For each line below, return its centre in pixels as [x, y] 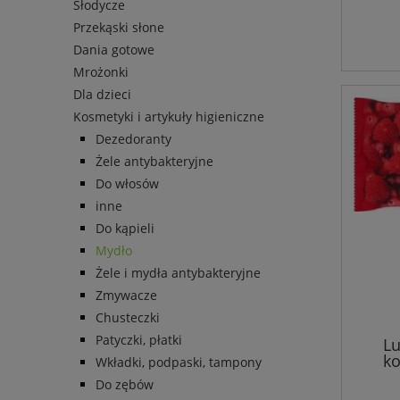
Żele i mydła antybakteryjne [178, 273]
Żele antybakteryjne [154, 162]
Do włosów [127, 184]
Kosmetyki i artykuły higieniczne [169, 117]
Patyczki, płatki [139, 340]
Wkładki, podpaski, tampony [179, 362]
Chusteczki [128, 318]
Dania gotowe [114, 50]
